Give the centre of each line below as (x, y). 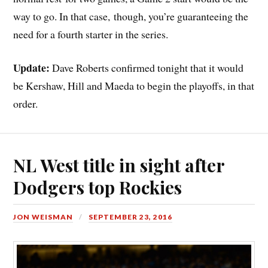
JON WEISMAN (43, 217)
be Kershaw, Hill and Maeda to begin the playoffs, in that (134, 86)
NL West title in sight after (119, 165)
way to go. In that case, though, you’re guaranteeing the (131, 16)
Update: (33, 68)
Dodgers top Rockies (98, 187)
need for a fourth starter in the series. (91, 34)
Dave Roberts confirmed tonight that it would (148, 68)
